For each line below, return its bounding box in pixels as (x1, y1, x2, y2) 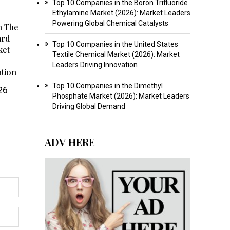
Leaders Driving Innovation (52, 60, 138, 69)
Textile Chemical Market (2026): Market (52, 50, 180, 59)
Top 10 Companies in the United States (52, 40, 178, 48)
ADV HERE (44, 135, 95, 149)
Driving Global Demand (52, 102, 125, 110)
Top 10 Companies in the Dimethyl (52, 81, 163, 90)
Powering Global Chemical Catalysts (52, 18, 168, 27)
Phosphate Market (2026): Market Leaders (52, 91, 189, 100)
